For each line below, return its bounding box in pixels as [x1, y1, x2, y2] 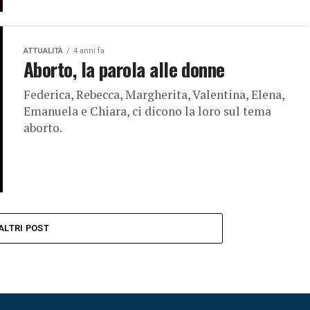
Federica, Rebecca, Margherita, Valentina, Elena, [24, 86, 284, 102]
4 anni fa [73, 46, 104, 55]
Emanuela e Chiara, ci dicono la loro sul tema [24, 103, 271, 119]
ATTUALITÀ [24, 46, 63, 55]
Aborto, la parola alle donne [24, 55, 225, 83]
